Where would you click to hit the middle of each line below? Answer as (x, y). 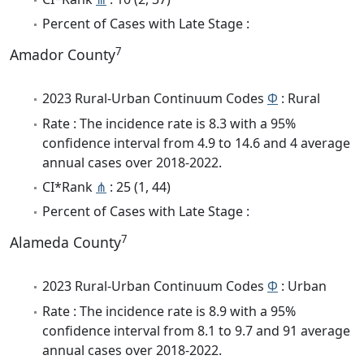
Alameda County (65, 243)
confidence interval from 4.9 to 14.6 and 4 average (196, 143)
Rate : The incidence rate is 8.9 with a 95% (169, 311)
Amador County (63, 55)
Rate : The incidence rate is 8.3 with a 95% (169, 123)
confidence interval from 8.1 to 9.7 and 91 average (196, 330)
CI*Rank (69, 187)
